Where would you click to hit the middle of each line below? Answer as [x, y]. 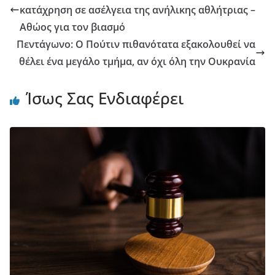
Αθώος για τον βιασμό [72, 27]
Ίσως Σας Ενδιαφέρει [105, 98]
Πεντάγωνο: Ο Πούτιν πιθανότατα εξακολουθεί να [136, 44]
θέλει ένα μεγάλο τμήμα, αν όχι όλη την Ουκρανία [137, 61]
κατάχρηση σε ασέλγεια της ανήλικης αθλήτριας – [137, 10]
